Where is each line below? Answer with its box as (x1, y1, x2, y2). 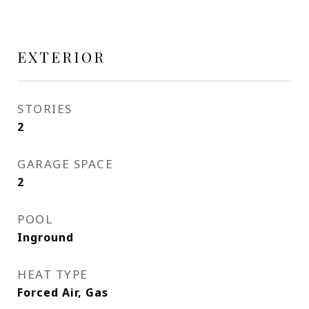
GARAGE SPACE (17, 156, 113, 172)
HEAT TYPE (17, 266, 88, 282)
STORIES (17, 101, 72, 117)
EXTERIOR (17, 47, 106, 66)
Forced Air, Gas (17, 285, 108, 300)
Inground (17, 230, 74, 245)
